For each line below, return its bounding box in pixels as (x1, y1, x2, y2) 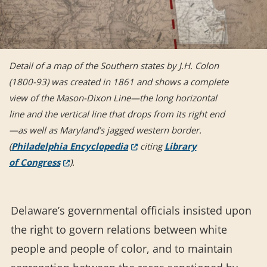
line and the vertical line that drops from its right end (9, 108, 225, 120)
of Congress (9, 156, 60, 169)
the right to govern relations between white (11, 222, 227, 237)
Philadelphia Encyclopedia (11, 140, 128, 153)
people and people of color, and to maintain (11, 241, 232, 256)
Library (164, 140, 197, 153)
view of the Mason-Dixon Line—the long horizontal (9, 92, 217, 104)
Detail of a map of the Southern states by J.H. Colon (9, 60, 219, 72)
